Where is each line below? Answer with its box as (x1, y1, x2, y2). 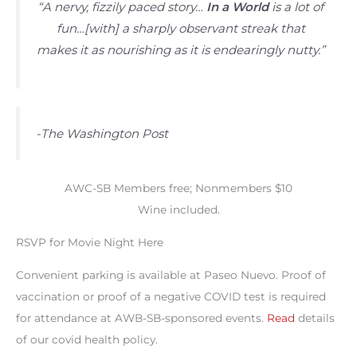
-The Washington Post (36, 125, 168, 141)
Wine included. (137, 203, 220, 217)
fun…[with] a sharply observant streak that (56, 21, 305, 37)
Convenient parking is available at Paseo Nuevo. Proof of (16, 268, 326, 281)
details (295, 311, 335, 324)
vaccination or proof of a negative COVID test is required (16, 289, 326, 303)
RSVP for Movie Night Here (16, 236, 163, 249)
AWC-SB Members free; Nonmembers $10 (65, 182, 292, 195)
